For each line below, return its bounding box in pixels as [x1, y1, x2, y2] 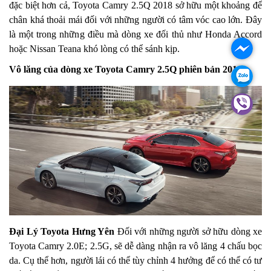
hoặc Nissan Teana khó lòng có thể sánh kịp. [9, 44, 180, 54]
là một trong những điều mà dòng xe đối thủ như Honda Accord [9, 29, 262, 40]
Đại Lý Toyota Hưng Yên [9, 226, 114, 237]
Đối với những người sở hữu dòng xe [114, 226, 262, 237]
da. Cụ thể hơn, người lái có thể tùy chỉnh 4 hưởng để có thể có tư [9, 255, 262, 266]
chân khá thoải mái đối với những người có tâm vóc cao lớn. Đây [9, 15, 262, 25]
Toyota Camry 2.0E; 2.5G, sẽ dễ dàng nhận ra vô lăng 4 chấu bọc [9, 240, 262, 251]
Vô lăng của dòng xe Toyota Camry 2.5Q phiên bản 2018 [9, 64, 242, 75]
